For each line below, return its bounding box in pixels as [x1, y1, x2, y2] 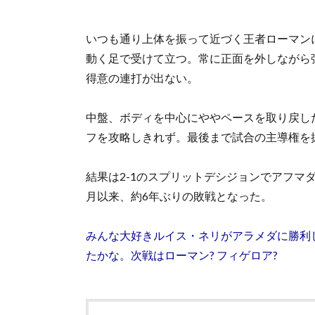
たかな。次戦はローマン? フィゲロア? [86, 247, 278, 262]
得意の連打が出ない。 [86, 70, 198, 84]
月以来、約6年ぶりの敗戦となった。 [86, 188, 272, 202]
